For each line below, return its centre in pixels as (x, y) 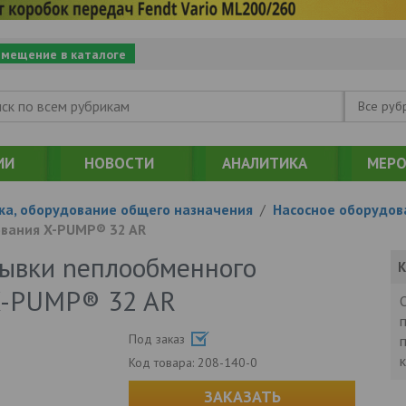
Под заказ (159, 338)
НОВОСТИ (119, 163)
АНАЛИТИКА (265, 163)
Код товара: (164, 362)
